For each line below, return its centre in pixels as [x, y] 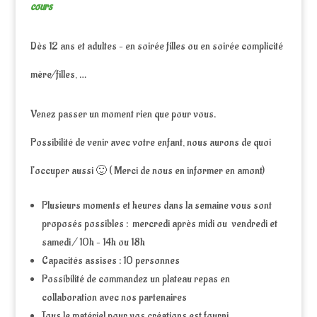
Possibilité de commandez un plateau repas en [136, 279]
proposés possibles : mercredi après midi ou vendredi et [159, 224]
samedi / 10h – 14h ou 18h [93, 242]
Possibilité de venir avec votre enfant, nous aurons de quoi [150, 143]
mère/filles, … [58, 75]
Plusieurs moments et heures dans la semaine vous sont [156, 206]
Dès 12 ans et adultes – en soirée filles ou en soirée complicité [156, 46]
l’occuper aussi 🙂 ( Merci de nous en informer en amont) [147, 171]
